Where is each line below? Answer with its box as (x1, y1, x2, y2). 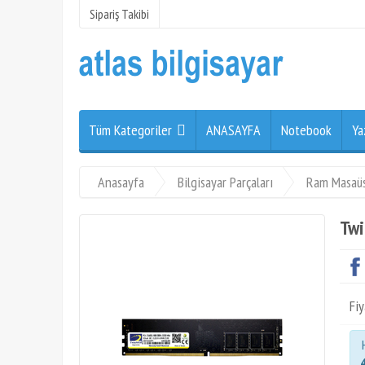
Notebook (281, 121, 332, 139)
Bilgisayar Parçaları (178, 173, 273, 191)
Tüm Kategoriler (89, 121, 172, 139)
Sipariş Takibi (90, 6, 149, 22)
